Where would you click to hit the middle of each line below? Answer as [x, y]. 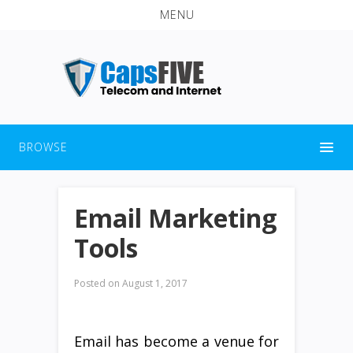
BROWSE [43, 147]
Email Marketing [175, 217]
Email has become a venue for [176, 341]
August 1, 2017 [154, 283]
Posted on [97, 283]
